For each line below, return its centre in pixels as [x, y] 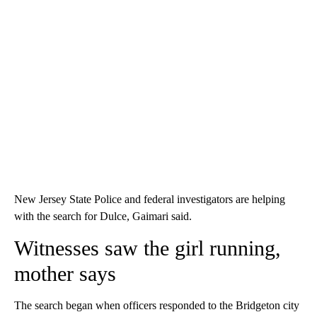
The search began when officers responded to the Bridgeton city [157, 306]
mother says [65, 274]
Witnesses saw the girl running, [148, 248]
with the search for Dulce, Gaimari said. [103, 217]
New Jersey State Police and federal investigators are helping [150, 200]
